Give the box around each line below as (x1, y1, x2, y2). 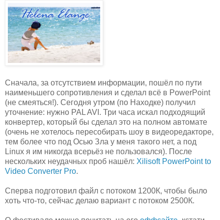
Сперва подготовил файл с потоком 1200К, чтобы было (5, 187, 207, 195)
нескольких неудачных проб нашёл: (5, 157, 137, 166)
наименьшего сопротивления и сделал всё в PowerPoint (5, 88, 210, 97)
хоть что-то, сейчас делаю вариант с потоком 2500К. (5, 196, 194, 205)
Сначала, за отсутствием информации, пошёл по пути (5, 79, 202, 87)
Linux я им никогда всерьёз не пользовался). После (5, 147, 192, 156)
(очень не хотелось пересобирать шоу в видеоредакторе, (5, 128, 214, 137)
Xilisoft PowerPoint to (137, 157, 211, 166)
